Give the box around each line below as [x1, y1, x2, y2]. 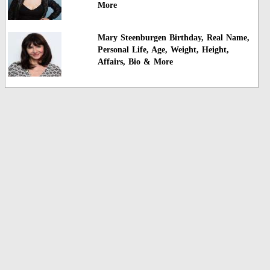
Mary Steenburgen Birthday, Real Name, [97, 33, 250, 42]
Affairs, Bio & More [97, 57, 173, 66]
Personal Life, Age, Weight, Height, [97, 45, 229, 54]
